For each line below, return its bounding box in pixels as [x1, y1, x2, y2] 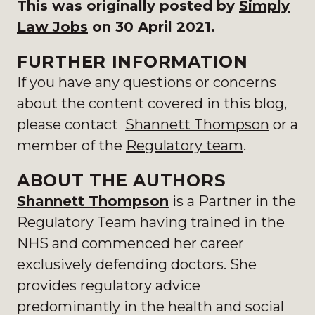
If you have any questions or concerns [17, 74, 276, 91]
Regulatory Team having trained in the [17, 214, 285, 231]
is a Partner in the [169, 193, 296, 210]
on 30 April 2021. [88, 18, 215, 35]
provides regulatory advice [17, 277, 200, 294]
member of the [17, 137, 126, 154]
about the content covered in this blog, [17, 95, 287, 112]
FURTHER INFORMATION [17, 51, 248, 72]
